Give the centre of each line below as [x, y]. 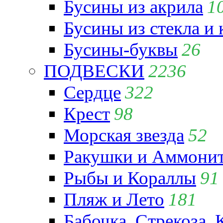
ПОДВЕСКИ [94, 71]
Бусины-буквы [121, 49]
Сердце [92, 92]
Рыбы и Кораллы [130, 178]
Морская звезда [124, 135]
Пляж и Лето [114, 199]
